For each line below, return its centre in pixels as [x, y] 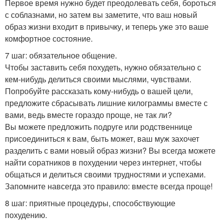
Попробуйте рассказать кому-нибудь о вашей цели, [99, 91]
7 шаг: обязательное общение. [61, 55]
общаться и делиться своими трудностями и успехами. [105, 174]
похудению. [26, 215]
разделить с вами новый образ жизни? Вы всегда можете [110, 150]
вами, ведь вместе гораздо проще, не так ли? [88, 114]
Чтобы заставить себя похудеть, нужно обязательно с [103, 67]
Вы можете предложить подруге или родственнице [99, 126]
